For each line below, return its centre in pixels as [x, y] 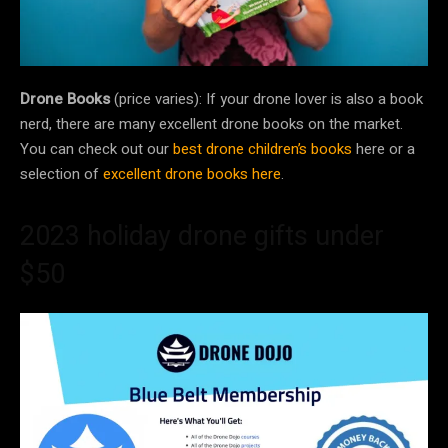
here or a [383, 149]
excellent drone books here [192, 174]
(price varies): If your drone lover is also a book [266, 99]
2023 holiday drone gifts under [202, 236]
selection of [61, 174]
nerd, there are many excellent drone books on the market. [211, 124]
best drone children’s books [262, 149]
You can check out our [96, 149]
